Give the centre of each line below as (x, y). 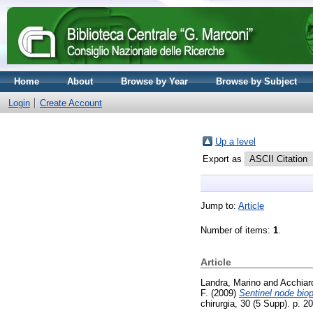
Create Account (71, 103)
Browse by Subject (256, 81)
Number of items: (237, 230)
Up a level (235, 141)
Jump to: (219, 206)
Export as (224, 159)
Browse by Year (154, 81)
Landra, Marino (231, 282)
